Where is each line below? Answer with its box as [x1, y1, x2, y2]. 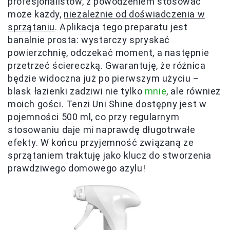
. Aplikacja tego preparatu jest [55, 21, 188, 32]
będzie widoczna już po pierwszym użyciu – [8, 72, 200, 84]
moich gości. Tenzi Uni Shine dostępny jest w [8, 98, 207, 109]
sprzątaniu [8, 21, 55, 32]
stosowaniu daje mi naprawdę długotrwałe [8, 124, 196, 135]
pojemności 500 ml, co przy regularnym [8, 111, 180, 122]
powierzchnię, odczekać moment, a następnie [8, 47, 209, 58]
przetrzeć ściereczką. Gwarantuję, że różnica [8, 60, 206, 71]
